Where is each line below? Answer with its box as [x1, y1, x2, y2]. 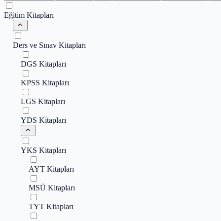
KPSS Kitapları [21, 78, 69, 87]
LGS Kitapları [21, 97, 65, 106]
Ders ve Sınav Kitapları [13, 41, 86, 49]
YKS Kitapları [21, 146, 66, 154]
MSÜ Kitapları [29, 184, 75, 192]
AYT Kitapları [29, 165, 74, 173]
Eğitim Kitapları [4, 11, 54, 19]
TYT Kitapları [29, 202, 74, 211]
